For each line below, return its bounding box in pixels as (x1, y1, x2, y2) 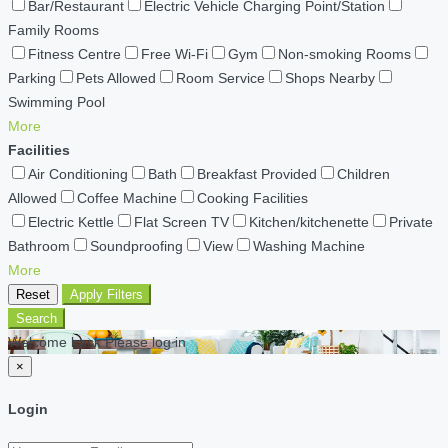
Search (16, 311, 57, 327)
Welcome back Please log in (8, 334, 186, 351)
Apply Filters (70, 287, 143, 303)
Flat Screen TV (134, 214, 229, 231)
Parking (8, 70, 56, 87)
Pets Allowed (76, 70, 156, 87)
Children (337, 166, 390, 183)
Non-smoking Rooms (278, 46, 411, 63)
